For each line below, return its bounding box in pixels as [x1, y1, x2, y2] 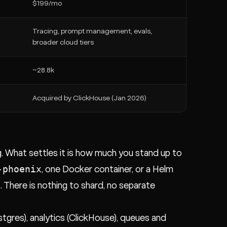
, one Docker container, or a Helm [42, 165, 173, 174]
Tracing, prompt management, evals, [32, 28, 152, 35]
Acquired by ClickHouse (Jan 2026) [32, 95, 146, 102]
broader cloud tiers [32, 39, 94, 46]
